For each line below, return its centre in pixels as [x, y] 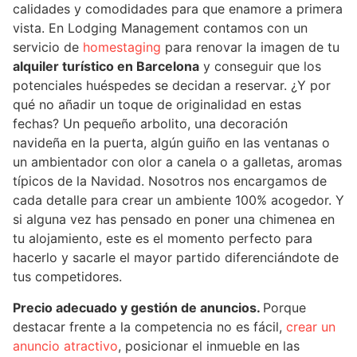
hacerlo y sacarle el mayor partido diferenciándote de [176, 258]
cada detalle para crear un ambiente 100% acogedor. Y [178, 200]
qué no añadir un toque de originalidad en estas [157, 105]
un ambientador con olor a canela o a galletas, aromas [177, 162]
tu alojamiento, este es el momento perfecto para [163, 239]
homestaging [122, 47]
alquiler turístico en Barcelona [106, 67]
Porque [284, 307]
